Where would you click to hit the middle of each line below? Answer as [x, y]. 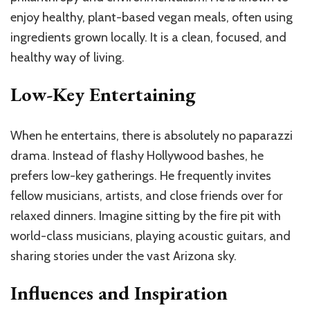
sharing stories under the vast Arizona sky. [124, 256]
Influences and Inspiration [119, 292]
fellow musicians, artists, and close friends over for [147, 195]
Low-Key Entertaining [103, 94]
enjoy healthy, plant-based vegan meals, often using [152, 17]
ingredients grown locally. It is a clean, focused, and [148, 37]
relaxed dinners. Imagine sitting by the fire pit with [146, 216]
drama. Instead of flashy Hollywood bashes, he [137, 155]
